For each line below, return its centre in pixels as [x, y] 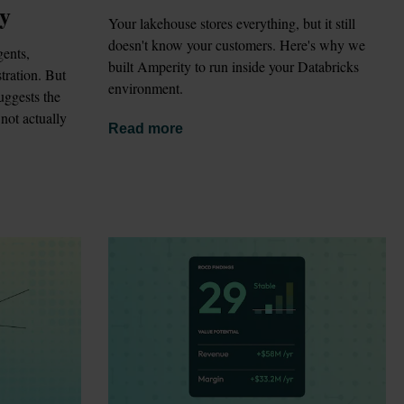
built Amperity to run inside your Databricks [234, 66]
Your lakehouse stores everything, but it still [232, 23]
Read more [146, 128]
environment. [146, 87]
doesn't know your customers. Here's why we [237, 44]
